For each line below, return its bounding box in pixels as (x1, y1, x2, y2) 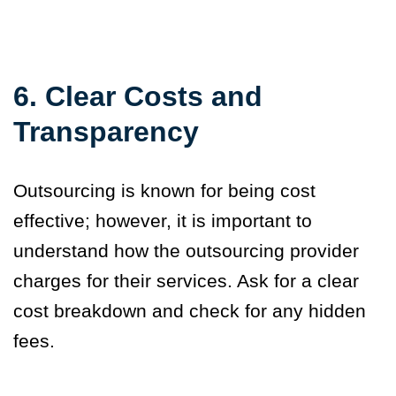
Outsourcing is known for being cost (13, 180, 316, 202)
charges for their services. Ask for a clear (13, 270, 359, 292)
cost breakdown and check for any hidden (13, 301, 366, 322)
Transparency (13, 116, 199, 148)
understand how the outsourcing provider (13, 240, 359, 262)
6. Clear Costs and (13, 80, 263, 113)
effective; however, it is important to (13, 210, 312, 232)
